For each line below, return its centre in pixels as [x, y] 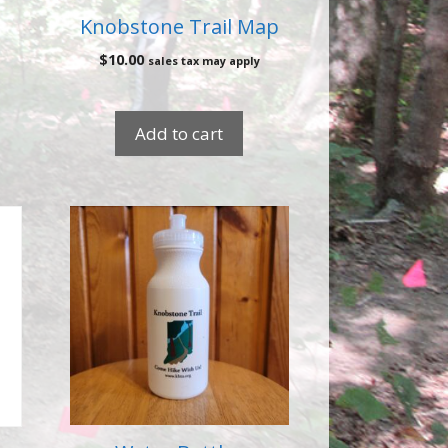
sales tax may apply [203, 60]
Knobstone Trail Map [179, 26]
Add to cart [179, 133]
